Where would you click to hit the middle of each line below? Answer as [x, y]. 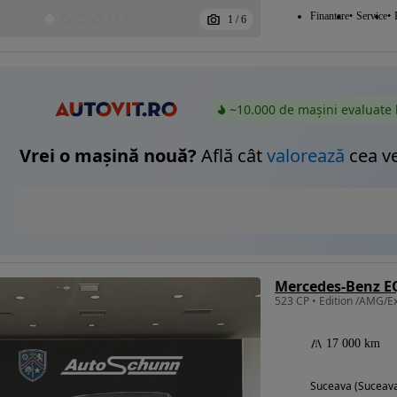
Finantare [329, 16]
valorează [306, 156]
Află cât [232, 156]
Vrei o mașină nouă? [108, 156]
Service [371, 16]
